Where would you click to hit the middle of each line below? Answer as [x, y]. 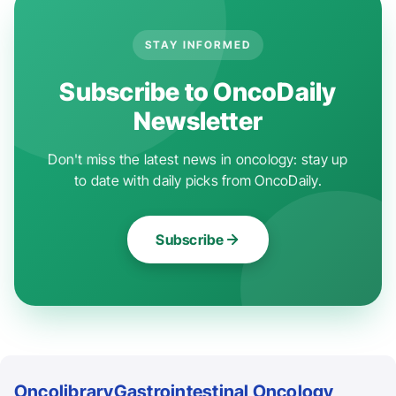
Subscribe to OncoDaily [198, 91]
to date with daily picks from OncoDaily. [198, 180]
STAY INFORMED [198, 44]
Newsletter [198, 121]
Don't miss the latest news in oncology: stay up [198, 159]
